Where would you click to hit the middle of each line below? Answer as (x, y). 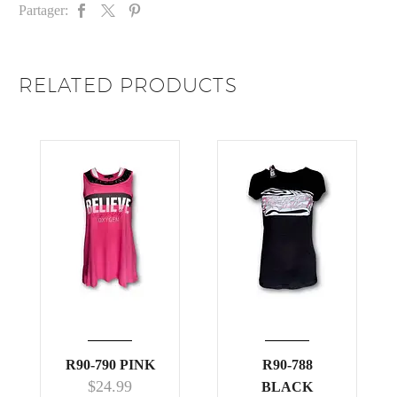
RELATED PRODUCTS (128, 86)
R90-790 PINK (110, 365)
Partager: (43, 11)
